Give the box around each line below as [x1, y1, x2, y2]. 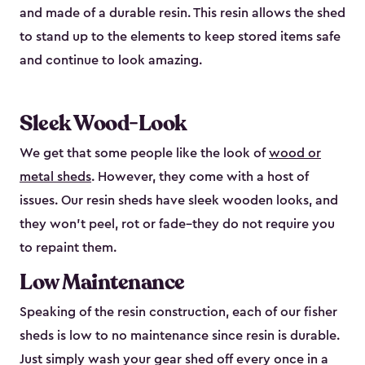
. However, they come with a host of [91, 170, 309, 184]
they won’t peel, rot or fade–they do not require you [20, 218, 335, 231]
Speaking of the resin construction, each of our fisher [20, 306, 337, 319]
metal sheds [20, 170, 91, 184]
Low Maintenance [20, 268, 185, 297]
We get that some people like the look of [20, 147, 269, 161]
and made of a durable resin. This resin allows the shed [20, 7, 345, 20]
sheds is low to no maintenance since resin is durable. [20, 329, 340, 343]
